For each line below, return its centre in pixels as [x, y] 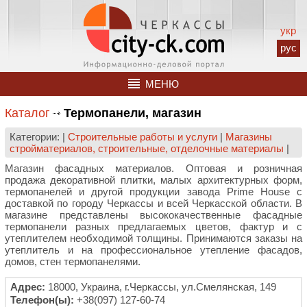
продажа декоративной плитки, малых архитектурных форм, [153, 180]
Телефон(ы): [42, 300]
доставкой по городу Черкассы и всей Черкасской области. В [153, 203]
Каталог [27, 113]
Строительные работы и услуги [143, 137]
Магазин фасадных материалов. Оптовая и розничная [153, 168]
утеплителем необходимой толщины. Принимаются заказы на [153, 238]
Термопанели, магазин [133, 113]
